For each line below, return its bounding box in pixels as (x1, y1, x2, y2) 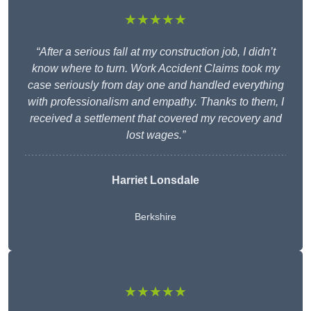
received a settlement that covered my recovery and (29, 112, 282, 125)
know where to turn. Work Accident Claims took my (31, 62, 280, 75)
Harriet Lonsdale (112, 174, 199, 187)
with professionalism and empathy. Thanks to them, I (27, 96, 284, 108)
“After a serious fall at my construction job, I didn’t (35, 46, 276, 58)
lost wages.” (126, 129, 185, 142)
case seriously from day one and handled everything (27, 79, 284, 92)
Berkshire (135, 211, 176, 223)
